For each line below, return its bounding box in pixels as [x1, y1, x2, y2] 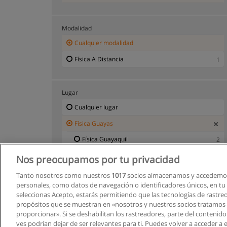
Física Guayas [74, 119, 113, 128]
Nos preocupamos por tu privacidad [16, 153, 180, 166]
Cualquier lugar [74, 102, 118, 111]
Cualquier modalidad [74, 38, 133, 47]
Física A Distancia [74, 54, 124, 63]
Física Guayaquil [82, 134, 128, 143]
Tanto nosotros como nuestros [16, 171, 111, 180]
